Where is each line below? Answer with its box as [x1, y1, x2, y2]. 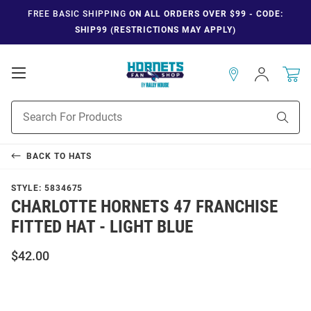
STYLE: [11, 183, 44, 193]
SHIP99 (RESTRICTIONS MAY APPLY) [75, 25, 236, 35]
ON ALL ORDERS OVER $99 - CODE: [126, 9, 283, 19]
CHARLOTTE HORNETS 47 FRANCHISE [11, 196, 278, 217]
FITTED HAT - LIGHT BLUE [11, 216, 193, 237]
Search [11, 116, 41, 128]
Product [11, 101, 46, 113]
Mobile [25, 79, 66, 94]
